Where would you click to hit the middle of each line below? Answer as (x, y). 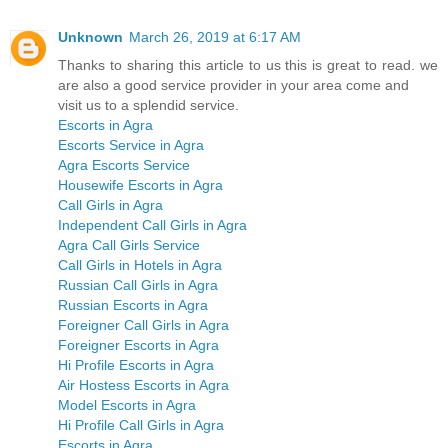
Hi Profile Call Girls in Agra (141, 425)
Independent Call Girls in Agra (152, 225)
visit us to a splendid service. (148, 105)
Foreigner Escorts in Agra (138, 345)
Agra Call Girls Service (129, 245)
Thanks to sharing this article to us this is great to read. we (248, 65)
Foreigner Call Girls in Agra (143, 325)
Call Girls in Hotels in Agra (140, 265)
